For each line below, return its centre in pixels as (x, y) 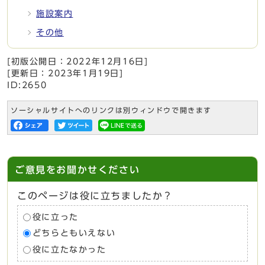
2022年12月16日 (105, 62)
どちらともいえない (74, 233)
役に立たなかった (69, 249)
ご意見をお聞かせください (77, 170)
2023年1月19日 (84, 74)
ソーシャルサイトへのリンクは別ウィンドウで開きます (111, 111)
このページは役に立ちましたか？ (95, 196)
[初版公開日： (37, 62)
